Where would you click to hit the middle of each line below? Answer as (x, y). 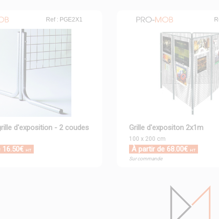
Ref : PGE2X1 (64, 20)
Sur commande (145, 159)
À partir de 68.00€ (160, 149)
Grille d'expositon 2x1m (166, 128)
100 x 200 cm (147, 139)
